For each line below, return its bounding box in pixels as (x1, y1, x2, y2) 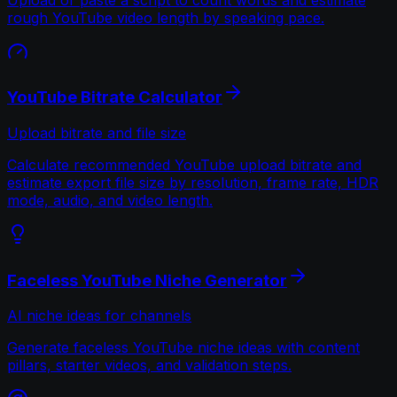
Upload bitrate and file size (7, 124, 186, 142)
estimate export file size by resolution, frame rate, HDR (7, 174, 378, 191)
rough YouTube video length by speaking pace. (7, 8, 324, 27)
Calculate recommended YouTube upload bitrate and (7, 156, 362, 174)
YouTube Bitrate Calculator (7, 87, 222, 108)
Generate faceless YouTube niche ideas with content (7, 339, 360, 357)
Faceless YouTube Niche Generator (7, 269, 287, 291)
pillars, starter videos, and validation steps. (7, 356, 292, 375)
